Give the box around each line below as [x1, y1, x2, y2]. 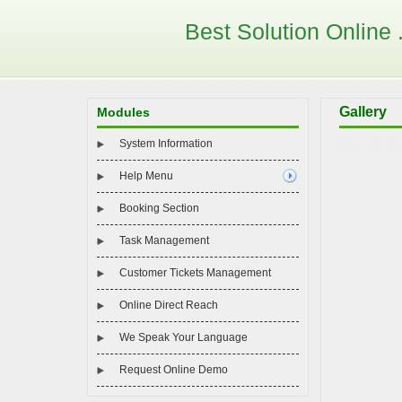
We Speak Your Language [119, 331, 248, 344]
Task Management [119, 234, 209, 247]
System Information [119, 137, 213, 150]
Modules [97, 105, 150, 119]
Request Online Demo [119, 363, 228, 376]
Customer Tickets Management [119, 267, 271, 279]
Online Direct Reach [119, 299, 218, 311]
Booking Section [119, 202, 199, 214]
